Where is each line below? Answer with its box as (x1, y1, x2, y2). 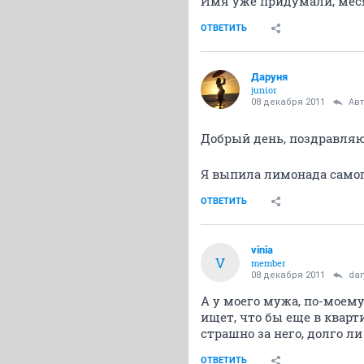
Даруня (251, 71, 288, 83)
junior (251, 84, 277, 96)
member (251, 257, 286, 269)
